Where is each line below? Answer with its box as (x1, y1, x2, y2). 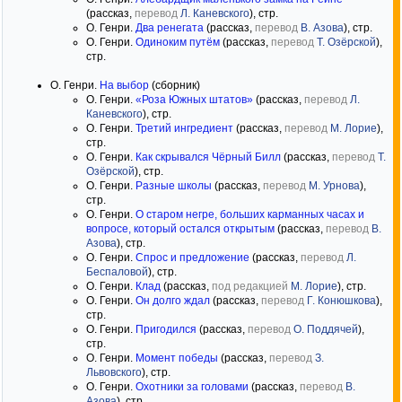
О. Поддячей (293, 323, 358, 336)
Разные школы (135, 179, 212, 192)
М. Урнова (309, 179, 360, 192)
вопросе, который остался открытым (86, 223, 275, 235)
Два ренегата (135, 22, 204, 34)
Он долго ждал (135, 294, 210, 307)
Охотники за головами (135, 380, 249, 393)
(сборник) (149, 79, 200, 92)
